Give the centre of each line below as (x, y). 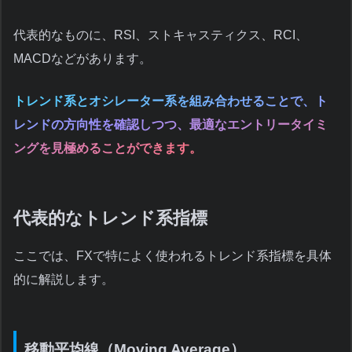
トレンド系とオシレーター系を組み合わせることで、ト (170, 101)
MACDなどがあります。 (82, 59)
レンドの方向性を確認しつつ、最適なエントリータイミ (170, 125)
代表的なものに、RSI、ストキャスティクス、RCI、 (161, 35)
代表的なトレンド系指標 (110, 218)
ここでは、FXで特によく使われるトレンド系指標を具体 (172, 256)
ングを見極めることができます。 (108, 148)
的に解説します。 (64, 280)
